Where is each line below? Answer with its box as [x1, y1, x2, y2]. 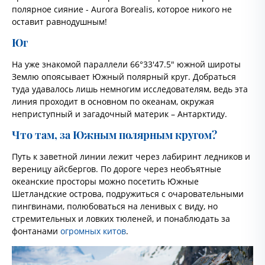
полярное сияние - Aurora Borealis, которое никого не [12, 4, 232, 15]
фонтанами [12, 225, 60, 237]
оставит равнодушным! [12, 16, 107, 27]
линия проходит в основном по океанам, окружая [12, 96, 214, 107]
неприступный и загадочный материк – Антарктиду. [12, 108, 227, 119]
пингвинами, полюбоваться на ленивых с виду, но [12, 201, 218, 212]
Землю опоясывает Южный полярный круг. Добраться [12, 71, 236, 82]
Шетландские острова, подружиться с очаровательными [12, 188, 244, 199]
